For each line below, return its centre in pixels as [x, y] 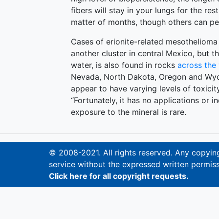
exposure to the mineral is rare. [129, 112]
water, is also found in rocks [124, 65]
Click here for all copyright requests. [119, 176]
